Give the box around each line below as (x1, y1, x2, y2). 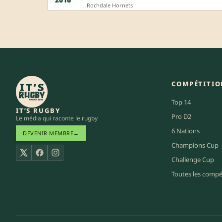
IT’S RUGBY (16, 106, 60, 115)
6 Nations (171, 126, 200, 135)
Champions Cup (171, 140, 219, 150)
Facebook (39, 153, 72, 163)
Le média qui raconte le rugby (16, 113, 98, 122)
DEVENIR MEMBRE (23, 129, 73, 137)
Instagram (55, 153, 91, 163)
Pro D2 (171, 111, 192, 121)
